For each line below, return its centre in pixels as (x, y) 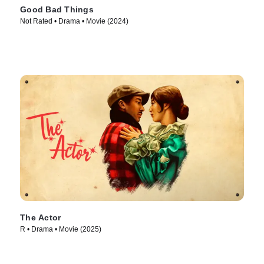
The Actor (41, 218)
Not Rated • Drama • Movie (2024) (74, 22)
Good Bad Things (57, 10)
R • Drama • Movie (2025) (61, 230)
